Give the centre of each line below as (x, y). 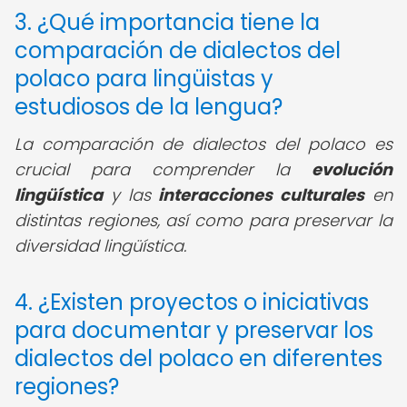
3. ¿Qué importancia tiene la (167, 22)
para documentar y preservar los (194, 330)
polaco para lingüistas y (144, 79)
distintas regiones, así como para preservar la (203, 220)
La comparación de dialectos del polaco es (203, 144)
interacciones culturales (262, 195)
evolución (352, 169)
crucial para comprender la (163, 169)
